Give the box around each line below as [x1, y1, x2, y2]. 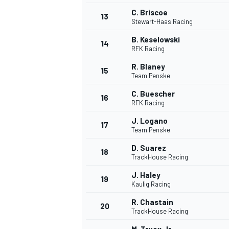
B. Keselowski [131, 35, 180, 44]
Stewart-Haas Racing [131, 17, 193, 26]
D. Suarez [131, 143, 166, 153]
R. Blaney [131, 62, 165, 72]
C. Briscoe [131, 8, 168, 17]
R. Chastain [131, 197, 173, 207]
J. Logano [131, 116, 168, 126]
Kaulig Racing [131, 180, 171, 189]
